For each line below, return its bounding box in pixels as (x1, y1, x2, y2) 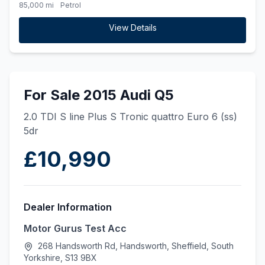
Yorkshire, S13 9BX (24, 253, 97, 263)
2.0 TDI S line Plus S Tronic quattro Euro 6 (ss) (24, 111, 237, 122)
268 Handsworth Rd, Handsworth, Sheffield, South (35, 241, 234, 251)
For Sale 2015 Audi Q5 (24, 86, 174, 104)
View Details (108, 22, 157, 33)
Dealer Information (24, 201, 112, 213)
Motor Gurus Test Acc (24, 222, 127, 234)
